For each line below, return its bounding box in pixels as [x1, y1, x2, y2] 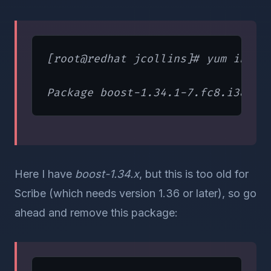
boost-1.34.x [75, 168, 139, 180]
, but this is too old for [139, 168, 249, 180]
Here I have [15, 168, 75, 180]
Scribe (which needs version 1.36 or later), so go [15, 187, 256, 200]
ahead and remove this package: [15, 206, 178, 219]
